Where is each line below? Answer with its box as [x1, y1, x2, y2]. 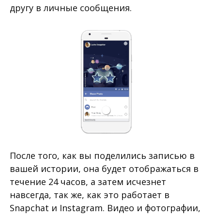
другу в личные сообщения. [10, 2, 132, 14]
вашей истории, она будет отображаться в [10, 162, 199, 174]
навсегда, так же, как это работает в [10, 188, 170, 201]
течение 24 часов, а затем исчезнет [10, 175, 166, 187]
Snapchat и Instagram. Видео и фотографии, [10, 201, 201, 214]
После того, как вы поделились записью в [10, 149, 195, 161]
